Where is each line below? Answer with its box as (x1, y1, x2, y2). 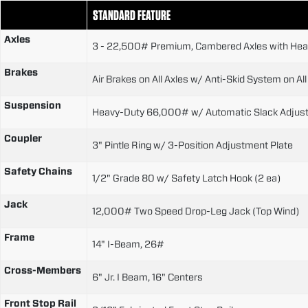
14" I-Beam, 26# (92, 237, 164, 250)
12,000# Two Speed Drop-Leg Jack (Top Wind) (92, 204, 299, 217)
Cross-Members (4, 263, 81, 276)
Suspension (4, 98, 61, 111)
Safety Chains (4, 164, 72, 177)
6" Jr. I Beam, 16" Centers (92, 270, 203, 283)
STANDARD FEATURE (93, 7, 170, 22)
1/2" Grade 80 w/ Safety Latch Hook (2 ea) (92, 171, 280, 184)
